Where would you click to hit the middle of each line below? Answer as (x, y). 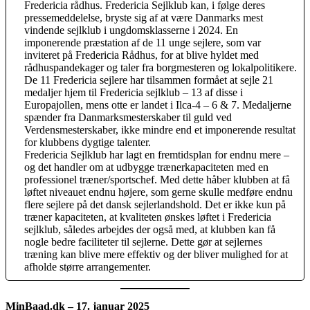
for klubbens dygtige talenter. (88, 142)
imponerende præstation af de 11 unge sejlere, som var (143, 42)
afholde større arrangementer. (88, 266)
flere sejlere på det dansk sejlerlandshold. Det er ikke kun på (155, 204)
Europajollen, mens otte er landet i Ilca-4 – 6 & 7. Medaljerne (158, 104)
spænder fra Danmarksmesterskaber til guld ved (128, 117)
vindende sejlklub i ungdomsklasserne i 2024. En (131, 30)
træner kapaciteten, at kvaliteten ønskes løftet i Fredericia (148, 217)
